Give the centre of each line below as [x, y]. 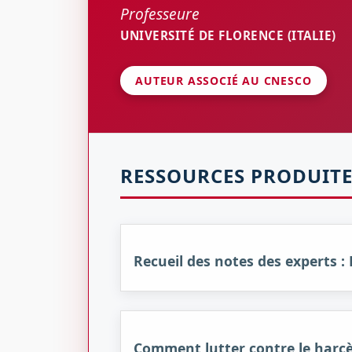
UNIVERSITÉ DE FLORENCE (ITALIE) [228, 35]
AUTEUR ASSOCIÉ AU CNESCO [224, 80]
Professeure [160, 13]
